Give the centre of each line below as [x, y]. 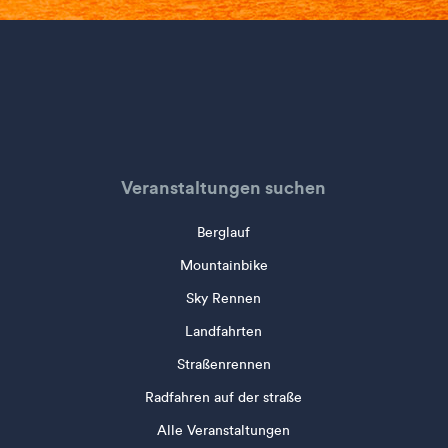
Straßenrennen [223, 364]
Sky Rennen [224, 298]
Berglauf [224, 232]
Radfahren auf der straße [224, 397]
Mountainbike [223, 265]
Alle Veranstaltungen [224, 430]
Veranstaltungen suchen [224, 187]
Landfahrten [224, 331]
